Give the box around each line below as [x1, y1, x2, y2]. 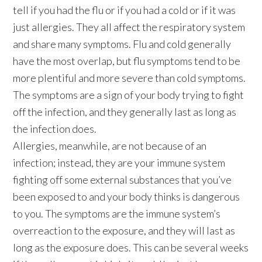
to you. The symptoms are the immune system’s [13, 206, 221, 220]
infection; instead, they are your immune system [13, 156, 226, 169]
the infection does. [13, 122, 97, 135]
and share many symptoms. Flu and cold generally [13, 37, 232, 50]
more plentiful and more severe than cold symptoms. [13, 71, 246, 84]
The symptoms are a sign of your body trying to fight [13, 88, 244, 101]
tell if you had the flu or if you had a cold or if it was [13, 3, 236, 16]
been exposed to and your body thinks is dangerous [13, 189, 240, 203]
